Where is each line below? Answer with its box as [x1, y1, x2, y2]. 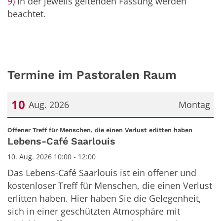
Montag [178, 99, 210, 111]
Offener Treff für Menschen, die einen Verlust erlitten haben [7, 126, 192, 134]
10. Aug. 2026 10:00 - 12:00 [7, 151, 96, 161]
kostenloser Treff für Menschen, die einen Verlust [7, 179, 212, 191]
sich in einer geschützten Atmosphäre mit [7, 205, 180, 217]
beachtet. [7, 8, 46, 20]
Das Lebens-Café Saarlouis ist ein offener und [7, 166, 196, 179]
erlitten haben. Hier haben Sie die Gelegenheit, [7, 192, 201, 204]
